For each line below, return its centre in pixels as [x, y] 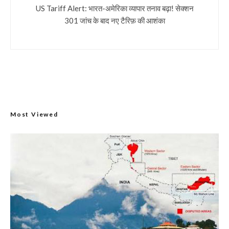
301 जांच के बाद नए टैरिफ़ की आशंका [114, 20]
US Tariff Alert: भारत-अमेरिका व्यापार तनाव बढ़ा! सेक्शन [114, 7]
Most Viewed [34, 114]
